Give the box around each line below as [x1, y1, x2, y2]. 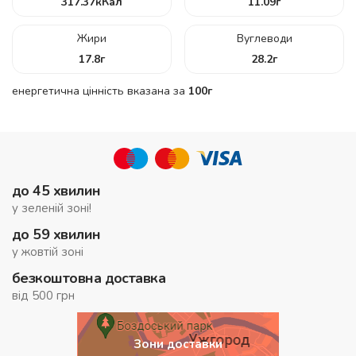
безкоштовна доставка [12, 268, 166, 288]
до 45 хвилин [12, 180, 101, 200]
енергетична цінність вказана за [12, 83, 188, 99]
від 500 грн [12, 287, 75, 304]
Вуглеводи [236, 30, 292, 46]
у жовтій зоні [12, 243, 83, 260]
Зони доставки [133, 335, 222, 352]
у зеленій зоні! [12, 199, 91, 216]
